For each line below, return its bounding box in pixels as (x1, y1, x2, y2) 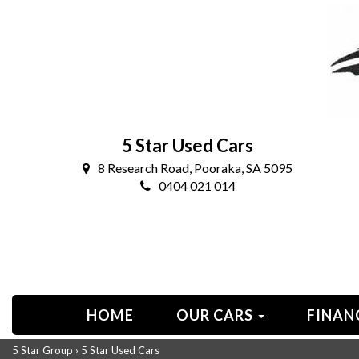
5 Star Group (12, 344, 73, 357)
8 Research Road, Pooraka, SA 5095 (98, 160, 292, 175)
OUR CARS (176, 306, 256, 324)
